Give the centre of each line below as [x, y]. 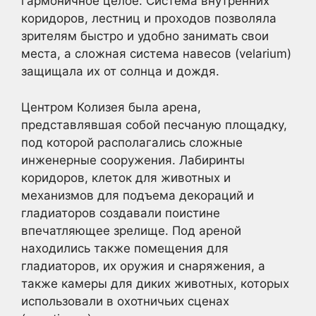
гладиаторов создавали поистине [121, 213]
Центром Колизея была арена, [111, 107]
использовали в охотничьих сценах [125, 301]
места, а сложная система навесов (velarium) [156, 54]
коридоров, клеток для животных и [126, 177]
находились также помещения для [125, 248]
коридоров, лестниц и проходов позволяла [149, 19]
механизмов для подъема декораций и [138, 195]
